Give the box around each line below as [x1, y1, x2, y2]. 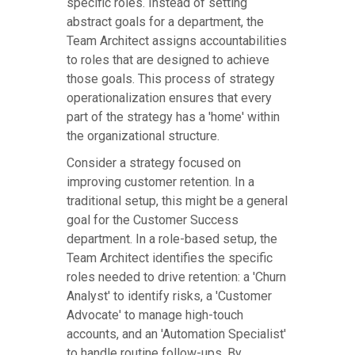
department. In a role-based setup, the [67, 231, 277, 247]
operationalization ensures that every [67, 90, 272, 106]
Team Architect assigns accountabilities [67, 33, 287, 49]
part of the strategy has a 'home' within [67, 109, 280, 125]
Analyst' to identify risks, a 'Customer [67, 288, 272, 304]
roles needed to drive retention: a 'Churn [67, 269, 286, 285]
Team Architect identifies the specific [67, 250, 273, 266]
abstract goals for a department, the [67, 14, 264, 30]
